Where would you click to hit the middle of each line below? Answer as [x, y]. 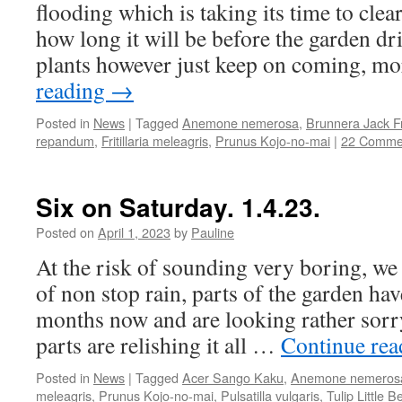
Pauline [213, 232]
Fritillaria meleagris [155, 140]
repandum [65, 140]
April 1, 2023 [134, 232]
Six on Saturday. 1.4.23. [178, 207]
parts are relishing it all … [158, 345]
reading [73, 90]
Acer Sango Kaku [233, 377]
